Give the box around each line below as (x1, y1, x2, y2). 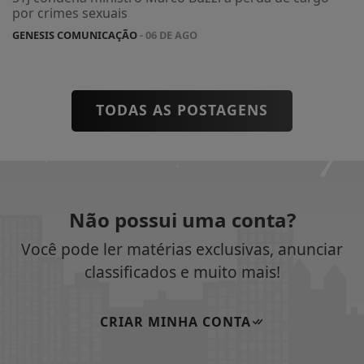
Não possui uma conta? (68, 206, 296, 233)
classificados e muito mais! (84, 261, 280, 283)
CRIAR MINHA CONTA (99, 312, 251, 331)
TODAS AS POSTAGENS (96, 100, 268, 119)
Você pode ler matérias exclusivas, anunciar (21, 238, 343, 260)
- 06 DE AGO (137, 28, 197, 42)
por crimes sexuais (12, 4, 128, 22)
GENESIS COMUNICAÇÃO (12, 28, 137, 42)
